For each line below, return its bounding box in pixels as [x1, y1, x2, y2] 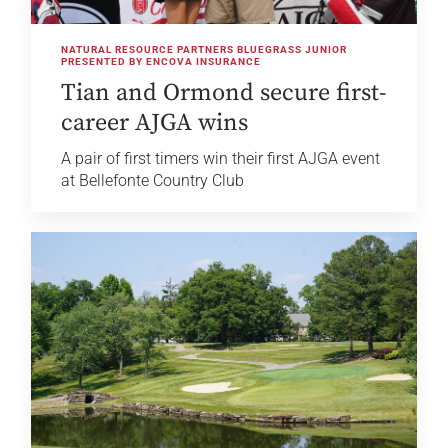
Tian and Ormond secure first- [61, 78, 387, 109]
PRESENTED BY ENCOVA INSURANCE [61, 56, 262, 68]
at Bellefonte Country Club [61, 171, 245, 191]
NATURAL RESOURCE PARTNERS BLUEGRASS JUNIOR [61, 44, 348, 56]
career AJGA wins [61, 108, 249, 139]
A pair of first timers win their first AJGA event [61, 149, 381, 169]
